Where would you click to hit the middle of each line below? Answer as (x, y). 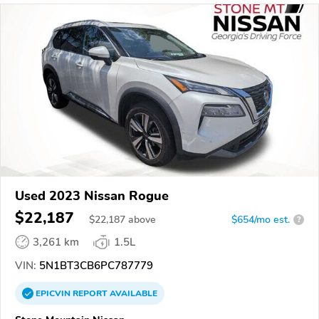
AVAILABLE (132, 293)
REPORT (90, 293)
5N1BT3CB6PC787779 (95, 265)
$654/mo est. (261, 219)
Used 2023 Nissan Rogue (92, 195)
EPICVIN (54, 293)
